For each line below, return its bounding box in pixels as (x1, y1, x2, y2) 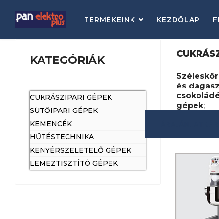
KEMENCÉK (30, 119, 72, 128)
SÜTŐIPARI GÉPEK (30, 106, 98, 115)
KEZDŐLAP (156, 15, 200, 24)
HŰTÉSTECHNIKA (30, 132, 94, 141)
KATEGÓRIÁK (30, 53, 105, 66)
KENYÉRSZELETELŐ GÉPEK (30, 146, 131, 154)
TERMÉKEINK (84, 15, 135, 24)
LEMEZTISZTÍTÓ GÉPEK (30, 159, 118, 168)
